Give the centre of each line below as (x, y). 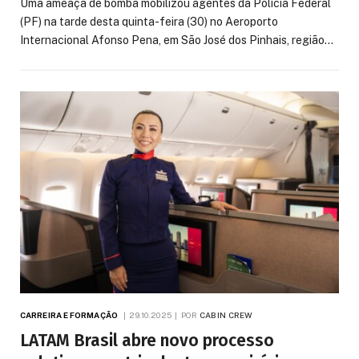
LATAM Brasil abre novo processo (147, 341)
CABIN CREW (226, 315)
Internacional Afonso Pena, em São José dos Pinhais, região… (177, 40)
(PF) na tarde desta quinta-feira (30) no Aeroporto (149, 21)
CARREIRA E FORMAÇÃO (69, 315)
